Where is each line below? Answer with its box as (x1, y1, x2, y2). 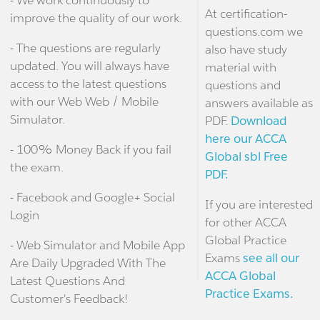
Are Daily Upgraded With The (9, 254, 166, 271)
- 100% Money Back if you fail (9, 141, 171, 157)
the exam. (9, 159, 64, 175)
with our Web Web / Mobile (9, 93, 159, 109)
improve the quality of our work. (9, 9, 182, 26)
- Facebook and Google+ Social (9, 189, 175, 205)
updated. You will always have (9, 57, 169, 74)
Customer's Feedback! (9, 290, 128, 306)
